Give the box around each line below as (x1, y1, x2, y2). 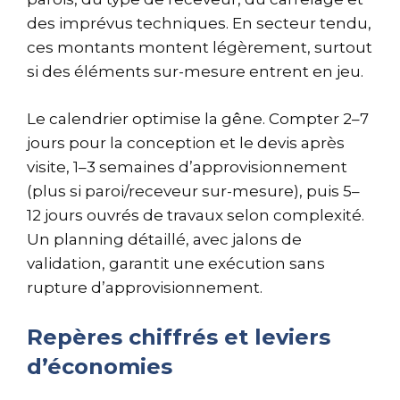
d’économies (27, 354, 172, 380)
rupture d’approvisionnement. (27, 278, 262, 296)
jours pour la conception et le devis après (27, 133, 345, 152)
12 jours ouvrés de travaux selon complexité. (27, 205, 364, 224)
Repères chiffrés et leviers (27, 324, 330, 351)
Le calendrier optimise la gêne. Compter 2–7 (27, 109, 369, 128)
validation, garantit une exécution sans (27, 254, 325, 272)
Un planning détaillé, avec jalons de (27, 229, 302, 248)
